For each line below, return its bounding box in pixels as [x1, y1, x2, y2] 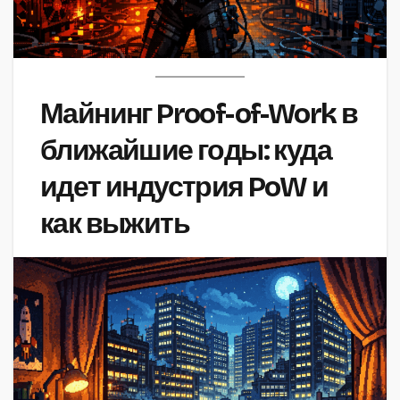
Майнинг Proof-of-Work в [40, 96, 358, 131]
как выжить [40, 205, 189, 241]
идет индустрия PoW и [40, 169, 328, 204]
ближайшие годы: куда [40, 132, 331, 168]
